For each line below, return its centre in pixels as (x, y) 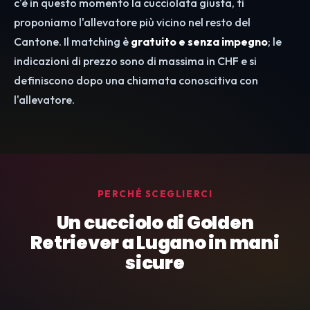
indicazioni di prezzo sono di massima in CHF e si (135, 61)
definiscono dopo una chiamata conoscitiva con (136, 81)
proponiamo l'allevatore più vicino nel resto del (132, 22)
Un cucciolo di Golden (155, 223)
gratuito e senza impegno (199, 42)
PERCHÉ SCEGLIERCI (155, 194)
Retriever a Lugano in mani (155, 243)
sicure (155, 263)
